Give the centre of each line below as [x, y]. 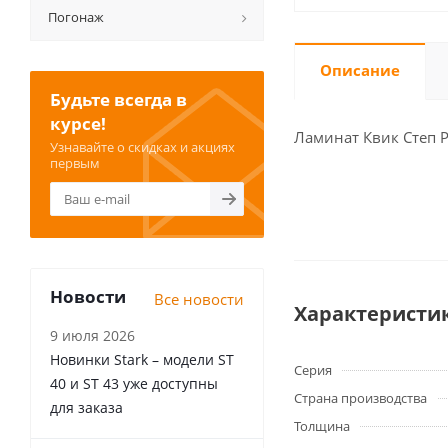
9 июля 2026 [92, 335]
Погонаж [76, 17]
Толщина [322, 426]
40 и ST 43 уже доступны [134, 383]
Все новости [199, 299]
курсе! [78, 123]
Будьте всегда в [118, 99]
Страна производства [360, 398]
